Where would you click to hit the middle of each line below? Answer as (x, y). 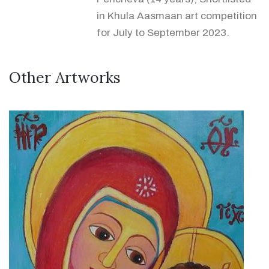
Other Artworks (65, 78)
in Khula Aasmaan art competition (177, 16)
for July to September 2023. (163, 33)
